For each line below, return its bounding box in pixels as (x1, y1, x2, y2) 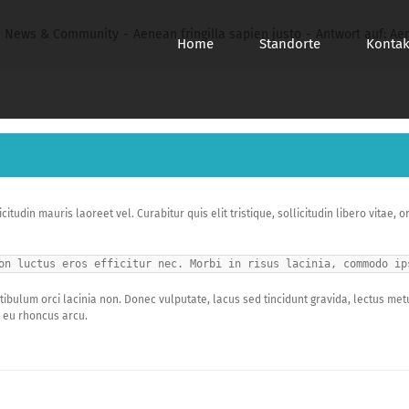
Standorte (259, 36, 320, 52)
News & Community (5, 26, 120, 42)
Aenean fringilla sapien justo (132, 26, 301, 42)
